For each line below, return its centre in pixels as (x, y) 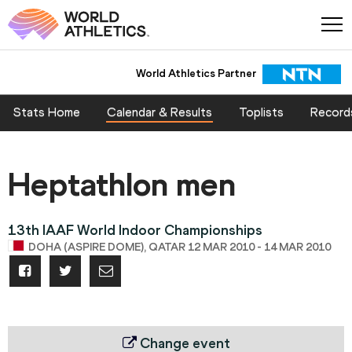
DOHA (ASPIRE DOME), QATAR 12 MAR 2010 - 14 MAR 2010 (180, 247)
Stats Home (47, 112)
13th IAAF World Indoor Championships (135, 231)
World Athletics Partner (196, 73)
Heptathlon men (122, 185)
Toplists (261, 112)
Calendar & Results (159, 112)
